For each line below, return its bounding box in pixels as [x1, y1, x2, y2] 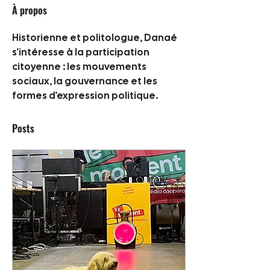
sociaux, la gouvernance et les [12, 77, 157, 86]
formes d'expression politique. [12, 92, 160, 101]
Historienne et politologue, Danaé [12, 34, 177, 43]
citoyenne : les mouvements [12, 63, 146, 72]
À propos [12, 3, 47, 17]
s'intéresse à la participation [12, 48, 149, 57]
